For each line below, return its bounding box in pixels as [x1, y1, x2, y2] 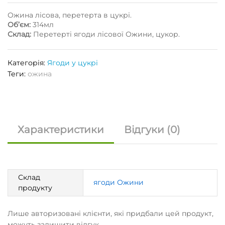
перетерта [62, 11, 101, 20]
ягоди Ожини [93, 178, 144, 187]
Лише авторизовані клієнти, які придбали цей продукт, [8, 208, 213, 218]
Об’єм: [8, 20, 31, 29]
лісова [35, 11, 59, 20]
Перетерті [33, 30, 72, 39]
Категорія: [8, 58, 47, 67]
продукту [18, 183, 52, 192]
